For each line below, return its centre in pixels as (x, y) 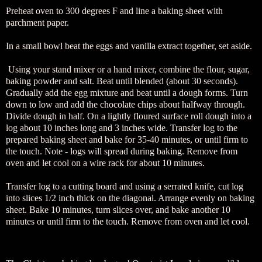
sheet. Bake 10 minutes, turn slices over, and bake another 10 (118, 210)
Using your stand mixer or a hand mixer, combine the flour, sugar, (128, 70)
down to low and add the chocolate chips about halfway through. (125, 105)
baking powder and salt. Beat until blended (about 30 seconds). (122, 81)
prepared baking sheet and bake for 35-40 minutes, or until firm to (127, 140)
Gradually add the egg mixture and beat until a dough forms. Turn (127, 93)
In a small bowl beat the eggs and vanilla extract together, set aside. (129, 46)
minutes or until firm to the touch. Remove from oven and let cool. (128, 222)
